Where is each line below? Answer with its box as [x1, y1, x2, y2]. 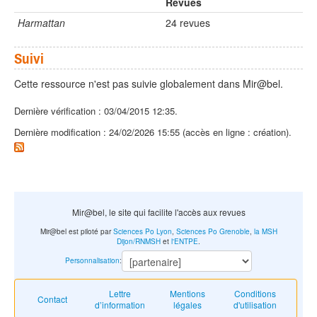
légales [173, 299, 202, 311]
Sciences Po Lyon [113, 226, 172, 237]
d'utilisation [234, 299, 277, 311]
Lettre [109, 287, 132, 300]
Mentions [170, 287, 206, 300]
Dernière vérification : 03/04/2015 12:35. [14, 103, 178, 117]
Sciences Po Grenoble [175, 226, 250, 237]
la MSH [253, 226, 277, 237]
